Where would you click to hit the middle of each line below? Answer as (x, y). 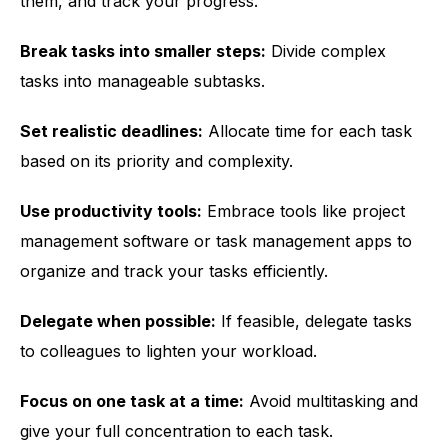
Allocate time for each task (307, 131)
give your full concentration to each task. (176, 431)
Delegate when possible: (118, 321)
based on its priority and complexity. (156, 161)
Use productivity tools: (111, 211)
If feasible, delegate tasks (314, 321)
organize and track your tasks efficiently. (174, 271)
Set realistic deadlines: (111, 131)
